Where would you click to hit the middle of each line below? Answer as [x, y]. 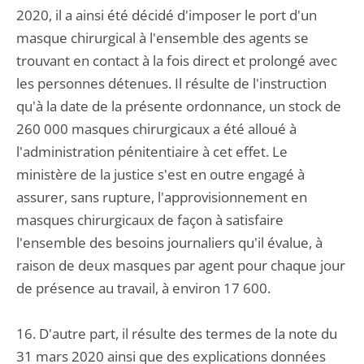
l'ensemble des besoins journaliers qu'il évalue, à [169, 243]
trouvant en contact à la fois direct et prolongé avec [177, 61]
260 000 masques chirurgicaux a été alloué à [156, 129]
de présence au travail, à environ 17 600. [143, 288]
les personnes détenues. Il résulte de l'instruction [171, 83]
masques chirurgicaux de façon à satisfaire [150, 220]
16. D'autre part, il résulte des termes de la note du [177, 334]
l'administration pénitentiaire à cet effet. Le [152, 152]
